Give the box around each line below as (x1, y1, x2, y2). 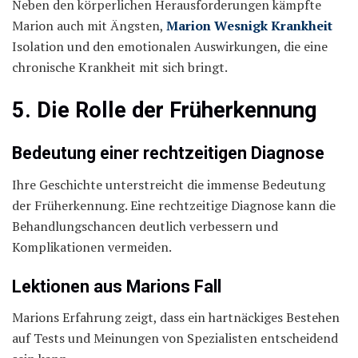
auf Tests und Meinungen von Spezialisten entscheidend (12, 329, 338, 348)
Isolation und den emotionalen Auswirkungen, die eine (12, 37, 328, 55)
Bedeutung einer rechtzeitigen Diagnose (12, 143, 324, 164)
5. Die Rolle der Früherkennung (12, 97, 317, 123)
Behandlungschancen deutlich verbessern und (12, 217, 278, 235)
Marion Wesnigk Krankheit (166, 16, 332, 34)
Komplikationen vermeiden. (12, 237, 172, 256)
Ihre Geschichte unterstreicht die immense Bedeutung (12, 175, 325, 193)
